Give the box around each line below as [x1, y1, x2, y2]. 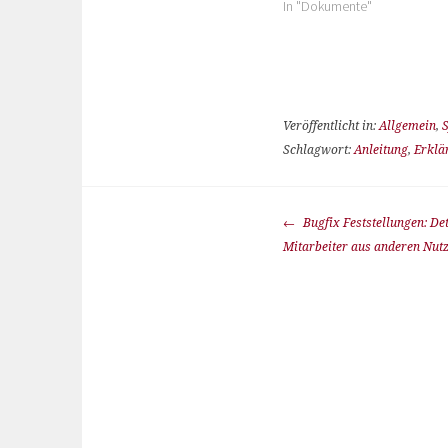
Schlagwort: [283, 143, 354, 158]
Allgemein [379, 119, 436, 134]
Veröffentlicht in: [283, 119, 379, 134]
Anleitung [354, 143, 408, 158]
